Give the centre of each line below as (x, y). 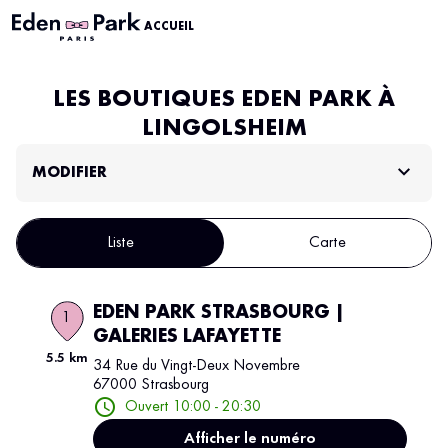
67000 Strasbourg (150, 385)
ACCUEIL (169, 27)
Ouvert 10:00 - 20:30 (192, 406)
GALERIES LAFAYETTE (186, 337)
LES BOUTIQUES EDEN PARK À (224, 100)
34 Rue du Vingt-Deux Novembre (196, 366)
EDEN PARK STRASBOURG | (218, 313)
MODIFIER (69, 172)
